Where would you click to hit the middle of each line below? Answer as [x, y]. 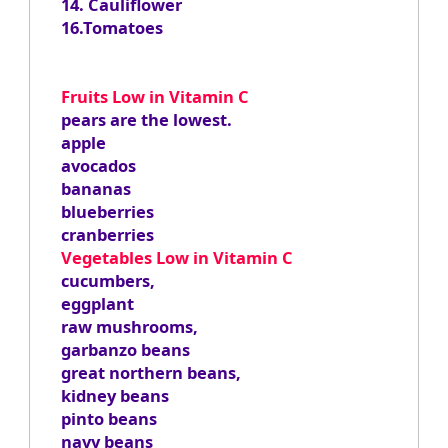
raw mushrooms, [129, 327]
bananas [95, 189]
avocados [98, 166]
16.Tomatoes [111, 28]
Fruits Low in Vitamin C [154, 97]
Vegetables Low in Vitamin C [176, 258]
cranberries [107, 235]
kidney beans [114, 396]
